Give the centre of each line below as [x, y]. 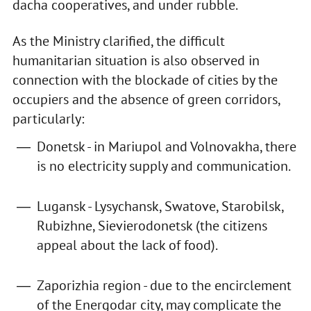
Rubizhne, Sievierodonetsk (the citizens [152, 226]
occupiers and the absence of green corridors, [146, 100]
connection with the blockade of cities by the [145, 80]
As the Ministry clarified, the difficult [118, 41]
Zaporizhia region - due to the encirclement [164, 286]
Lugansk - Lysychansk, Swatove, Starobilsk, [160, 207]
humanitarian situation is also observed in [136, 61]
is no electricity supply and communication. [163, 166]
